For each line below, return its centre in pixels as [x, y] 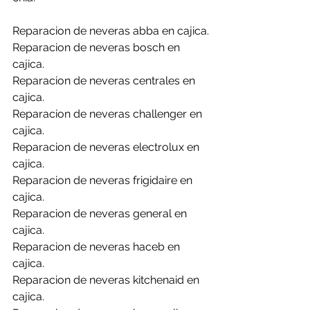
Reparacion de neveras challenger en [109, 114]
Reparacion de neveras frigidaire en [104, 180]
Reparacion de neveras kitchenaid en [107, 280]
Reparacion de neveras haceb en [98, 247]
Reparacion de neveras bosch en [98, 47]
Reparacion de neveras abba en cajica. [111, 31]
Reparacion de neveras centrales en [105, 81]
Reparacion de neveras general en [101, 213]
